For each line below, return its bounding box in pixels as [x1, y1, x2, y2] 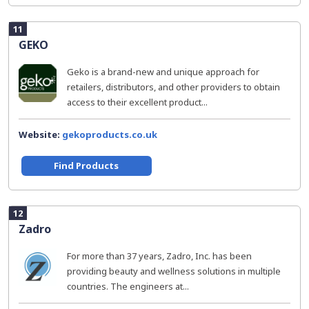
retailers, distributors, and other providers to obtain [67, 81, 280, 93]
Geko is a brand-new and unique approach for [67, 66, 259, 78]
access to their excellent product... [67, 96, 208, 108]
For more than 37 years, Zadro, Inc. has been [67, 250, 252, 262]
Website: [19, 128, 62, 141]
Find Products [54, 159, 119, 172]
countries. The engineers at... [67, 280, 189, 292]
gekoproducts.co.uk [62, 128, 157, 141]
